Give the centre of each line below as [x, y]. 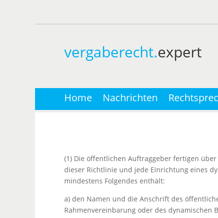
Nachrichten [130, 98]
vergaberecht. [111, 52]
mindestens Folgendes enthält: [115, 181]
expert [180, 52]
